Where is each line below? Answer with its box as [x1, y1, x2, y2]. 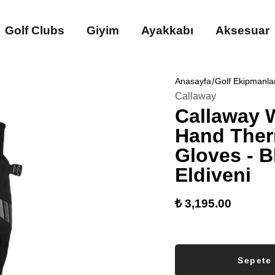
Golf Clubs [5, 23, 65, 37]
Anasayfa [175, 76, 212, 86]
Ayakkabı [141, 23, 194, 37]
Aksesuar [215, 23, 270, 37]
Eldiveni [175, 164, 252, 186]
